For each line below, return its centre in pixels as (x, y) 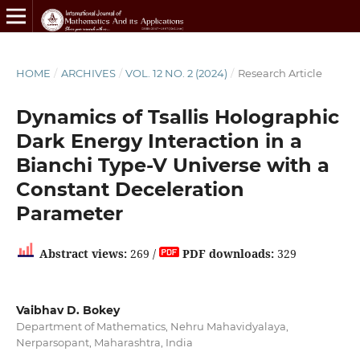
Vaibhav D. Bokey (67, 310)
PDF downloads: (228, 253)
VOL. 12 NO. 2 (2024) (177, 73)
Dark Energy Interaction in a (159, 141)
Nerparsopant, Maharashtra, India (104, 342)
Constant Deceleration (130, 189)
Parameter (69, 213)
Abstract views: (83, 253)
